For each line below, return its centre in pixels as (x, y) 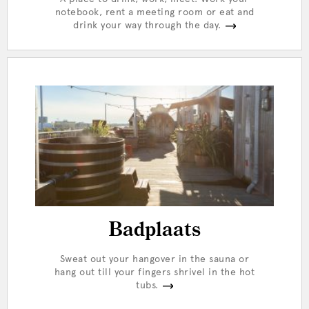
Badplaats (154, 230)
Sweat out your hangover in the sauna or (154, 259)
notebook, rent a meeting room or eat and (154, 12)
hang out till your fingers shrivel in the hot (154, 272)
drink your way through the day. (147, 25)
